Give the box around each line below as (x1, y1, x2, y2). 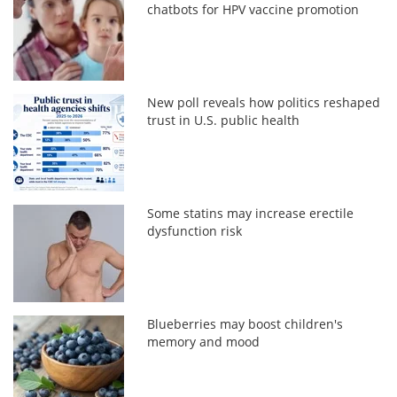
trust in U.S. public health (147, 111, 300, 128)
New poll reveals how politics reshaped (147, 93, 381, 111)
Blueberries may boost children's (147, 315, 344, 332)
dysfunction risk (147, 222, 243, 239)
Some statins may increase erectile (147, 204, 354, 222)
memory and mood (147, 332, 261, 350)
